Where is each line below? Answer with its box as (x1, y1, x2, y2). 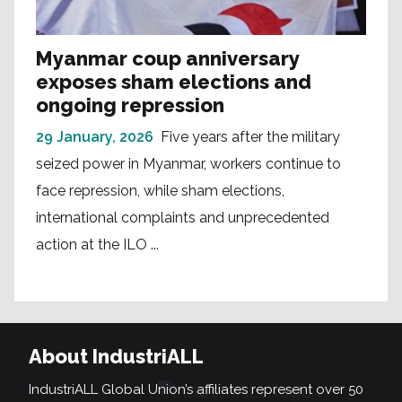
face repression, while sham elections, (36, 182, 284, 200)
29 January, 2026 (36, 128, 153, 146)
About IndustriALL (29, 345, 204, 369)
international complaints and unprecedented (36, 209, 329, 227)
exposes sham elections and (36, 70, 311, 94)
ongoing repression (36, 93, 224, 118)
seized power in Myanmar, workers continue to (36, 155, 341, 173)
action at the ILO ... (36, 236, 159, 254)
